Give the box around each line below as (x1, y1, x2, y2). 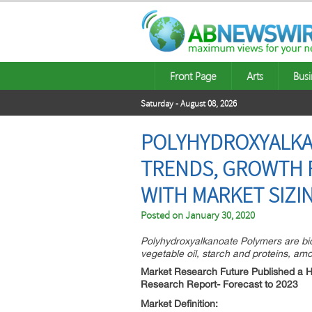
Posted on (141, 209, 185, 222)
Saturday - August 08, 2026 (141, 98, 237, 109)
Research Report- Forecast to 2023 (141, 279, 298, 290)
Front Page (170, 69, 217, 83)
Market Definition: (141, 298, 218, 309)
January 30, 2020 (185, 209, 255, 222)
